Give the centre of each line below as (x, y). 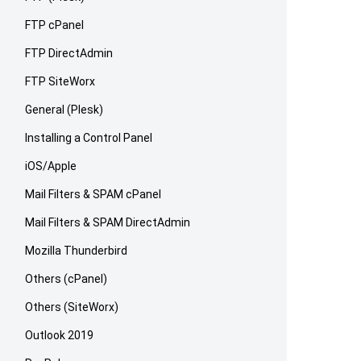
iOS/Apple (51, 166)
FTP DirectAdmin (69, 53)
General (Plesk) (64, 109)
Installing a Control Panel (89, 137)
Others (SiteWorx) (72, 307)
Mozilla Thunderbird (77, 250)
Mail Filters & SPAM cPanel (93, 194)
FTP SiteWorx (60, 81)
